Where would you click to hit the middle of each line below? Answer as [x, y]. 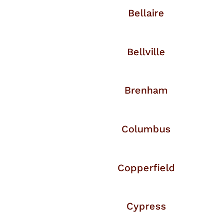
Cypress [146, 206]
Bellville [146, 52]
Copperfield [146, 167]
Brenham [146, 90]
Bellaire [146, 13]
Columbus [146, 129]
